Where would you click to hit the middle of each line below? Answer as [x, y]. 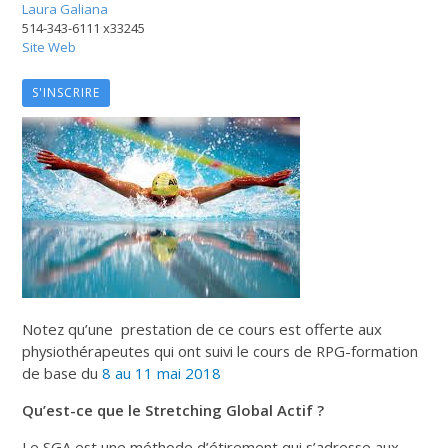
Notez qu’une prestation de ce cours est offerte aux [202, 328]
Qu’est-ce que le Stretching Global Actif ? [173, 409]
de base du [62, 372]
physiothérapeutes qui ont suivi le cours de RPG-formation [220, 350]
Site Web [49, 46]
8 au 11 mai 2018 [162, 372]
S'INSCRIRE [66, 92]
